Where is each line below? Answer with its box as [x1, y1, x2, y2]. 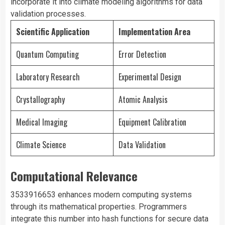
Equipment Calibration [119, 116, 186, 129]
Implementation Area [119, 26, 190, 38]
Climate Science [16, 139, 66, 151]
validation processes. [11, 9, 86, 19]
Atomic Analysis [119, 93, 168, 106]
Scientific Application [16, 26, 89, 38]
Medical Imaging [16, 116, 67, 129]
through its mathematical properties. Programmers [11, 202, 187, 212]
